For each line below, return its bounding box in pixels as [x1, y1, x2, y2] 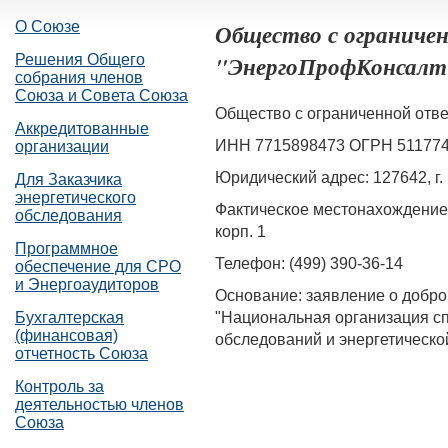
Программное [15, 240, 118, 257]
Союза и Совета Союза [15, 87, 188, 104]
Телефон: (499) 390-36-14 [215, 254, 403, 272]
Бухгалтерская [15, 309, 124, 326]
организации [15, 138, 109, 155]
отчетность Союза [15, 345, 148, 362]
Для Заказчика [15, 171, 122, 188]
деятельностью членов [15, 396, 184, 413]
